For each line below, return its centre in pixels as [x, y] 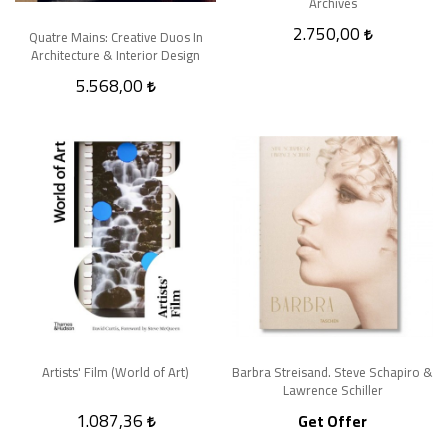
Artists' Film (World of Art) [115, 372]
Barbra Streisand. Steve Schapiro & [332, 372]
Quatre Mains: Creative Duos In [115, 37]
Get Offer [332, 422]
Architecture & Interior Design [115, 55]
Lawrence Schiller [332, 390]
